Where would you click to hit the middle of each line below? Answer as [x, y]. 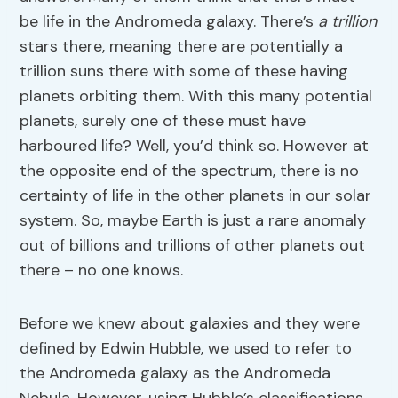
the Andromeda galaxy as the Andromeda [175, 374]
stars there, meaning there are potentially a [182, 47]
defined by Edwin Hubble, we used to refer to [186, 349]
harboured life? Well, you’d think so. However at [195, 146]
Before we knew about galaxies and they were [190, 324]
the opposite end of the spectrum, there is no [190, 171]
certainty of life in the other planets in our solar [196, 196]
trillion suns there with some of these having [184, 72]
